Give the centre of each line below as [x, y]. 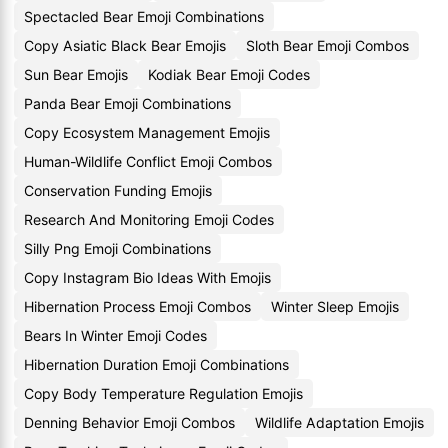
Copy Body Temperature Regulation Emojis [163, 393]
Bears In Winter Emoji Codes [115, 335]
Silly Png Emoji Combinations [117, 248]
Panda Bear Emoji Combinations [127, 103]
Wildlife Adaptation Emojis [339, 422]
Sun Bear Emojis [76, 74]
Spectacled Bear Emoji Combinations [144, 16]
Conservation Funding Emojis [118, 190]
